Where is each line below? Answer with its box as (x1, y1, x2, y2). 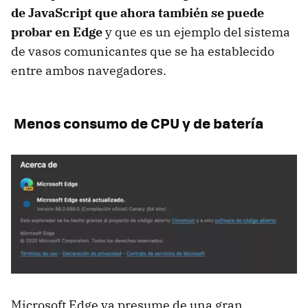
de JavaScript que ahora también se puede (11, 4, 264, 21)
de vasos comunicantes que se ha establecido (11, 43, 274, 59)
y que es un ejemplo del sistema (102, 23, 290, 40)
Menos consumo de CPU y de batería (11, 111, 264, 133)
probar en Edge (11, 23, 102, 40)
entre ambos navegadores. (11, 62, 166, 78)
